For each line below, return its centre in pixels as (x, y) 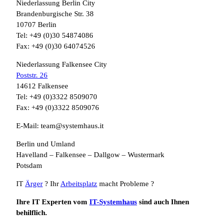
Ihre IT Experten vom (53, 202)
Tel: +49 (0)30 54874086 (55, 35)
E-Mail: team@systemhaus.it (60, 125)
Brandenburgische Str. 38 (55, 14)
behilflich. (32, 212)
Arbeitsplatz (79, 183)
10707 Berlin (36, 24)
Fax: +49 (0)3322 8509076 (58, 107)
